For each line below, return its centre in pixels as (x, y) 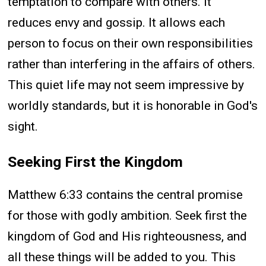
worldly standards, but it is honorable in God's (133, 105)
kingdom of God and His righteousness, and (128, 237)
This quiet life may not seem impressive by (126, 85)
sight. (23, 126)
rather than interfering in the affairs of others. (132, 64)
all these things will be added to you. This (122, 257)
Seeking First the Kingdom (96, 162)
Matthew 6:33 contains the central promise (126, 195)
